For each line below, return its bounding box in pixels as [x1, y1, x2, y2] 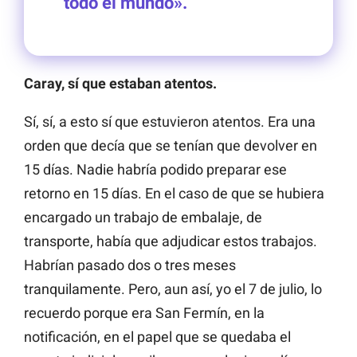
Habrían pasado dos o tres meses [24, 256, 236, 273]
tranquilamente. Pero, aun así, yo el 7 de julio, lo [24, 280, 322, 297]
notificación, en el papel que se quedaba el [24, 328, 291, 345]
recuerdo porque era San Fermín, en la [24, 304, 265, 321]
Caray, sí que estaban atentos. [24, 74, 217, 92]
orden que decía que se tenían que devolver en [24, 136, 317, 154]
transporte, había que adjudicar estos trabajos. [24, 232, 317, 249]
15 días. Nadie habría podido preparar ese [24, 160, 287, 178]
